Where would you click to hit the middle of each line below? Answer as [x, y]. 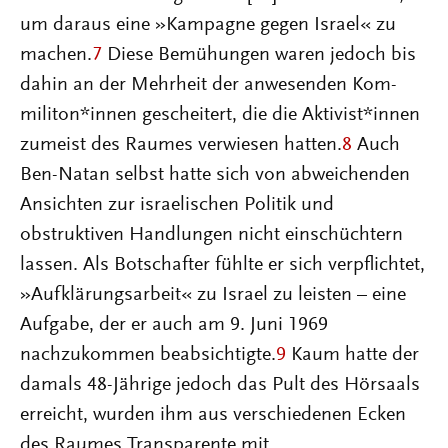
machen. [56, 55]
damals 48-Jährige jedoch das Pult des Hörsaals [220, 385]
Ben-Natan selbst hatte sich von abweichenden [215, 175]
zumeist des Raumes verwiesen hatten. [181, 145]
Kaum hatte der [352, 355]
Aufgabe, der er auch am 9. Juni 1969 [174, 325]
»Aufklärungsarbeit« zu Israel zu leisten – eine [213, 295]
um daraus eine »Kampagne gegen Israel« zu [208, 25]
